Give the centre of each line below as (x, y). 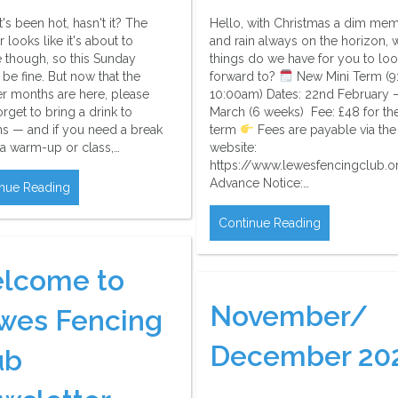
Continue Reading (270, 223)
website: (233, 148)
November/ (289, 315)
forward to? (244, 77)
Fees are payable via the (325, 130)
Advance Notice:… (259, 183)
